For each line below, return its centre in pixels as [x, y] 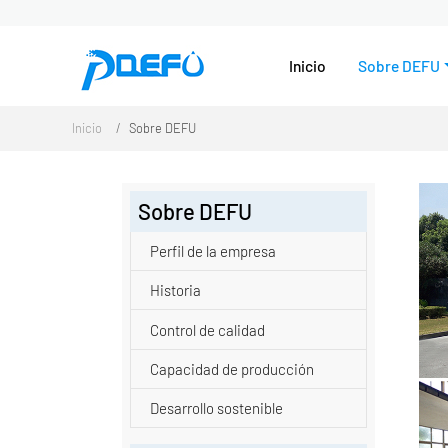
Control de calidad [208, 329]
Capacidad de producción [232, 368]
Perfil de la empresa [213, 250]
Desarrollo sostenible [217, 408]
